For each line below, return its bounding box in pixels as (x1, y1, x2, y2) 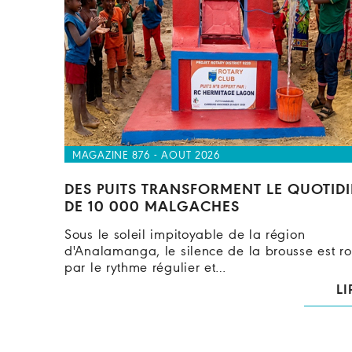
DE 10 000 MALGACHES (64, 200, 240, 215)
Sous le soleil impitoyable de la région (64, 228, 306, 243)
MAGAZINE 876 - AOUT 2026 (72, 149, 221, 162)
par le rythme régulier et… (64, 261, 227, 276)
